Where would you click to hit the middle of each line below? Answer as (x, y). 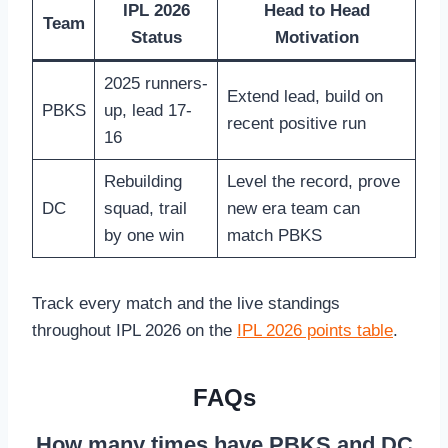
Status (156, 38)
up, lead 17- (147, 111)
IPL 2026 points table (315, 331)
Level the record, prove (313, 182)
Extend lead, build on (304, 97)
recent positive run (296, 124)
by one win (143, 236)
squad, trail (145, 209)
